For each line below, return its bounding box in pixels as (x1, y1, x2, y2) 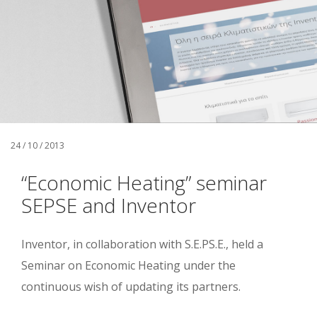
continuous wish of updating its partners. (21, 279, 241, 294)
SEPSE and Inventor (21, 192, 196, 219)
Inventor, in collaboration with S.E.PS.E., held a (21, 236, 263, 252)
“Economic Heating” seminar (21, 169, 267, 196)
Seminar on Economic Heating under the (21, 258, 236, 273)
